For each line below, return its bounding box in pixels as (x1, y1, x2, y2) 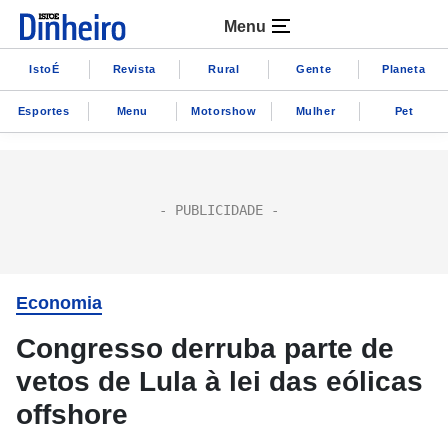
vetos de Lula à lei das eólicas (16, 366, 423, 397)
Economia (16, 293, 102, 313)
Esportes (17, 104, 70, 117)
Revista (112, 62, 156, 75)
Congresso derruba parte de (16, 333, 394, 364)
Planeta (381, 62, 426, 75)
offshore (16, 399, 128, 430)
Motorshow (191, 104, 257, 117)
